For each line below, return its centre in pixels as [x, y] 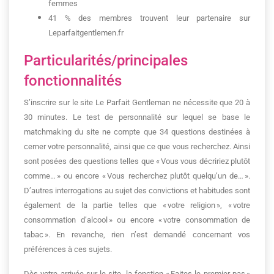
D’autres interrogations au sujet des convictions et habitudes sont [137, 191]
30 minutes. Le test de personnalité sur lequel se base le [137, 117]
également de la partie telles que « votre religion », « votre [137, 205]
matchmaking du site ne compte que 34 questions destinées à [137, 132]
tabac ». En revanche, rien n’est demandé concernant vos [137, 235]
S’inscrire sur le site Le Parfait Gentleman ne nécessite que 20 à [137, 102]
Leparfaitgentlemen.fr [86, 33]
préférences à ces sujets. [68, 249]
